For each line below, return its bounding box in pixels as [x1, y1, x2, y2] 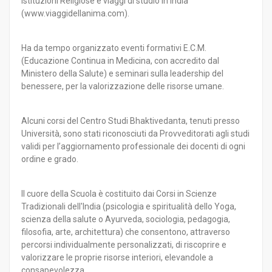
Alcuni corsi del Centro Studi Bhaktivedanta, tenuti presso [21, 115, 240, 126]
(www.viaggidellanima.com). [21, 8, 129, 18]
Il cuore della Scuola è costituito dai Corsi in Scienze [21, 188, 217, 199]
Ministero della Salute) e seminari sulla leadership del [21, 68, 223, 78]
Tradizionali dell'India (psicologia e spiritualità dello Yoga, [21, 201, 236, 211]
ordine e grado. [21, 154, 78, 164]
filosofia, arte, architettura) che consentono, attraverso [21, 226, 230, 237]
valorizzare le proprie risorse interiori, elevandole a [21, 252, 213, 262]
